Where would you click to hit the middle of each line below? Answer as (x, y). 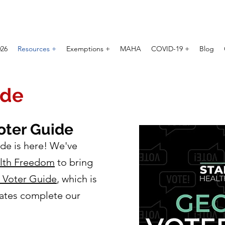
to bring (74, 162)
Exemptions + (88, 49)
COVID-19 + (170, 49)
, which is (77, 179)
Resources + (37, 49)
